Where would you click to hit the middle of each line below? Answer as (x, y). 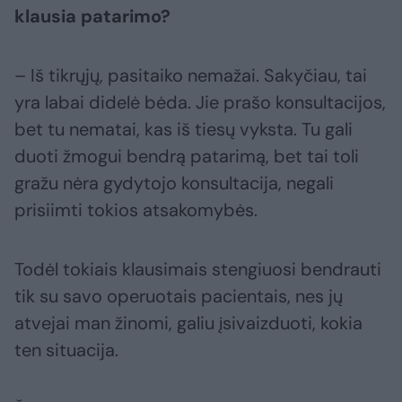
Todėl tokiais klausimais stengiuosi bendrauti (198, 269)
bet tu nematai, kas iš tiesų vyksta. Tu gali (184, 129)
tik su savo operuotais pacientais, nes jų (179, 296)
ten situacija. (66, 350)
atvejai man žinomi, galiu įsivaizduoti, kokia (188, 323)
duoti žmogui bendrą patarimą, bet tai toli (187, 156)
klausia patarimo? (92, 16)
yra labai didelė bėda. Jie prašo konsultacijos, (200, 102)
